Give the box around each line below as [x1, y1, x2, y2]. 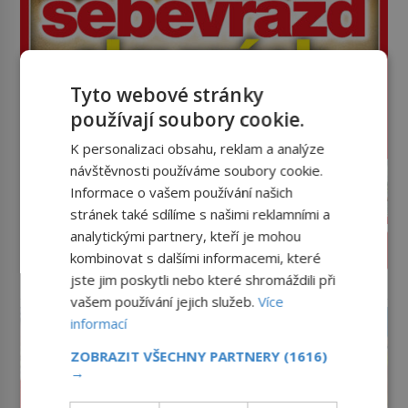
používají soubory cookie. [70, 107, 305, 132]
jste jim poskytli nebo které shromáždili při [70, 270, 336, 289]
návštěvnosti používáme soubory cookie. [70, 161, 323, 179]
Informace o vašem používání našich [70, 183, 293, 201]
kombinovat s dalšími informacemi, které [70, 249, 321, 267]
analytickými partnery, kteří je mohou [70, 227, 301, 245]
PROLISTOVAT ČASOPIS [108, 240, 300, 262]
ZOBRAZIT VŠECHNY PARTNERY [70, 347, 284, 365]
